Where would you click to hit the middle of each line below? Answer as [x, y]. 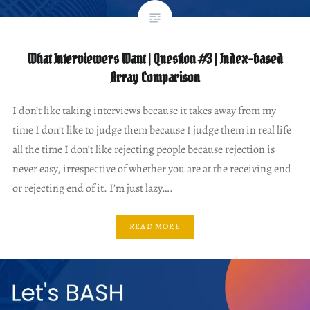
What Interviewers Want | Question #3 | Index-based [155, 58]
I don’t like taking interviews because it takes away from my [144, 110]
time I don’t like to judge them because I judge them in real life [152, 130]
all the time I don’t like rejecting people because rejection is [143, 149]
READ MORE [155, 226]
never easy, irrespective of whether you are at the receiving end [152, 168]
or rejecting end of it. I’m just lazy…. [92, 188]
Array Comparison [155, 77]
